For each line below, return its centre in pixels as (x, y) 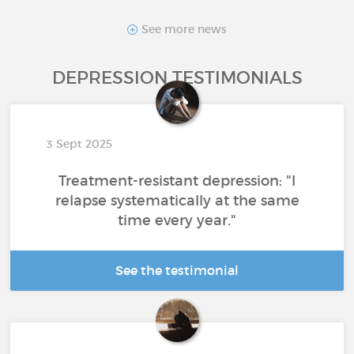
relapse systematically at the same (177, 201)
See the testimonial (177, 271)
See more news (183, 29)
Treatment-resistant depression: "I (177, 181)
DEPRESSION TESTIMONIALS (177, 78)
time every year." (177, 221)
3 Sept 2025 (80, 144)
